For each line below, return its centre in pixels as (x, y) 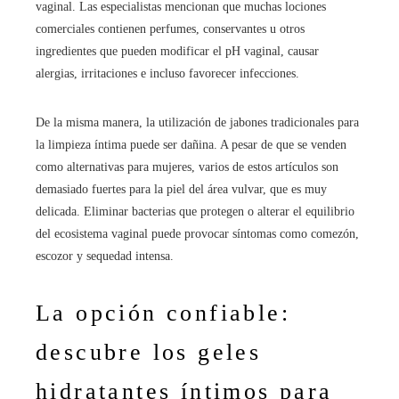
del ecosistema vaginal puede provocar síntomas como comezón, (197, 234)
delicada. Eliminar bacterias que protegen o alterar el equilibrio (195, 212)
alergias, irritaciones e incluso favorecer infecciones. (167, 74)
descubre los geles (149, 353)
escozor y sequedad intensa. (105, 256)
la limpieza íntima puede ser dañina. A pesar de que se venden (191, 145)
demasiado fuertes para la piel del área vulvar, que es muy (181, 190)
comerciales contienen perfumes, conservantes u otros (170, 29)
